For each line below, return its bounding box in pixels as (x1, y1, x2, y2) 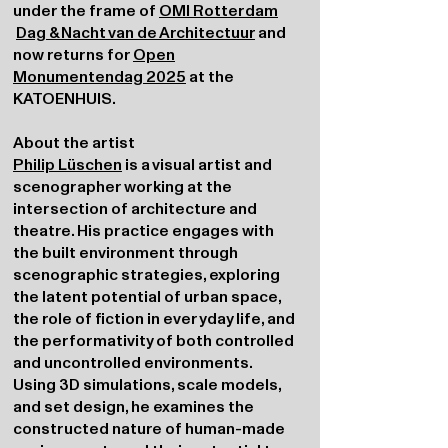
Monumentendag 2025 (13, 67, 186, 85)
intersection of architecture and (13, 199, 257, 217)
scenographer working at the (13, 177, 232, 195)
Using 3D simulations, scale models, (13, 375, 281, 393)
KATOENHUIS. (13, 89, 116, 107)
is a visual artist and (122, 155, 272, 173)
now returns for (13, 45, 133, 63)
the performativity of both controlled (13, 331, 294, 349)
